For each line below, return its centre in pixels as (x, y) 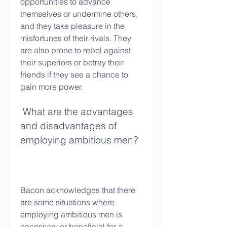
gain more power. (51, 87)
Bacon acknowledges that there (78, 190)
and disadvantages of (68, 126)
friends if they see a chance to (74, 74)
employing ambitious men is (71, 214)
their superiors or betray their (72, 62)
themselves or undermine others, (79, 14)
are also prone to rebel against (75, 50)
